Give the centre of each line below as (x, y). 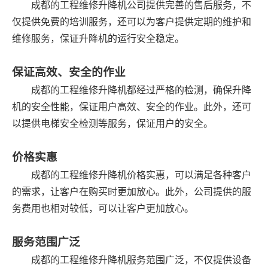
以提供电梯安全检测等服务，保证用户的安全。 (112, 123)
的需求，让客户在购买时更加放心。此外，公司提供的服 (132, 191)
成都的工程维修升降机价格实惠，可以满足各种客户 (141, 174)
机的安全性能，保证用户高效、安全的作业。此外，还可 (132, 106)
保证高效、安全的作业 (69, 71)
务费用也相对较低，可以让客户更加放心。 (103, 208)
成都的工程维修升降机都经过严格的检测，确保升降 (141, 89)
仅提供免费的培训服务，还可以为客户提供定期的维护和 (132, 21)
